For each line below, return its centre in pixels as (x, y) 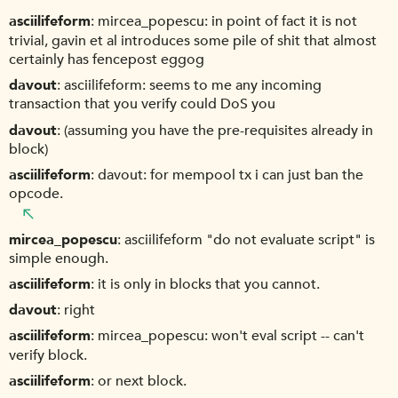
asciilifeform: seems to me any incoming (193, 86)
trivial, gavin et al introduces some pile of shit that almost (193, 40)
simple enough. (59, 258)
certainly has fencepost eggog (107, 60)
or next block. (142, 381)
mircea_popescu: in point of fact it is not (227, 22)
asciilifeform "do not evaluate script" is (250, 239)
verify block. (48, 355)
